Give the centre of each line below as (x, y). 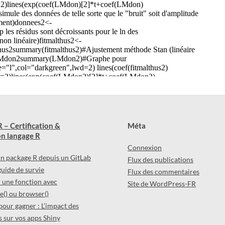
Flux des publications (160, 159)
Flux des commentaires (163, 171)
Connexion (145, 147)
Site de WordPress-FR (162, 183)
